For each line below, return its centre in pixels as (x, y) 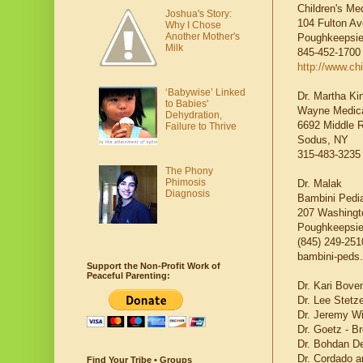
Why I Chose (193, 26)
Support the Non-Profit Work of (154, 266)
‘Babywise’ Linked (205, 92)
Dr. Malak (320, 184)
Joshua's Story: (198, 14)
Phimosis (185, 182)
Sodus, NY (323, 140)
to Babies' (186, 103)
